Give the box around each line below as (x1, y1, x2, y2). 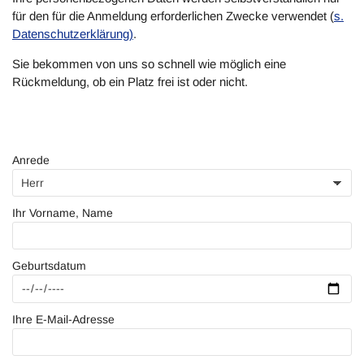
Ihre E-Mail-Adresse (12, 313, 115, 326)
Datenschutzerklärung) (12, 27, 133, 41)
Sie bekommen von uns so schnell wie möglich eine (12, 57, 286, 71)
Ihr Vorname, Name (12, 206, 113, 219)
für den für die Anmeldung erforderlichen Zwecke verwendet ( (12, 9, 334, 23)
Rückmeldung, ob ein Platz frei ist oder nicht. (12, 75, 248, 89)
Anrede (12, 154, 50, 167)
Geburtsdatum (12, 259, 86, 272)
